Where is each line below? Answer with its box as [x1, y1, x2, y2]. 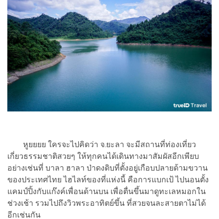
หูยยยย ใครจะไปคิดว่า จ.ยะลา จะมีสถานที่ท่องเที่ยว [7, 139, 196, 149]
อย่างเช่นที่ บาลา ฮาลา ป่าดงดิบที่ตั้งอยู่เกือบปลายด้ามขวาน [7, 163, 208, 173]
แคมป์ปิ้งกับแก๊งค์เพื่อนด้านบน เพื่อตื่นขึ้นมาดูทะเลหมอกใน [7, 186, 206, 196]
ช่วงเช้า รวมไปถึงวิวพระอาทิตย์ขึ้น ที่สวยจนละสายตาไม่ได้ [7, 198, 206, 208]
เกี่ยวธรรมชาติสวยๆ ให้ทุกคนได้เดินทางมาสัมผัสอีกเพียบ [7, 151, 199, 161]
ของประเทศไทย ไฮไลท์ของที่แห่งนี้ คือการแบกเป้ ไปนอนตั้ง [7, 175, 209, 184]
